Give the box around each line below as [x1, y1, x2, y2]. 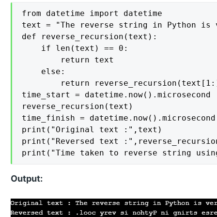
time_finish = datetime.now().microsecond [22, 113, 216, 123]
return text [22, 55, 114, 64]
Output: [11, 173, 43, 184]
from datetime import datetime [22, 8, 163, 18]
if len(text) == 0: [22, 43, 129, 53]
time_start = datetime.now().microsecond [22, 90, 211, 99]
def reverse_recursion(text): [22, 31, 158, 41]
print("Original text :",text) [22, 124, 163, 134]
